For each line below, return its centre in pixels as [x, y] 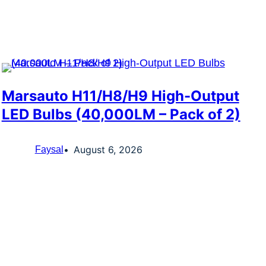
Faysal [49, 150]
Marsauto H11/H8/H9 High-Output [120, 96]
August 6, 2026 [108, 150]
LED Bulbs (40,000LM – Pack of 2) [121, 115]
